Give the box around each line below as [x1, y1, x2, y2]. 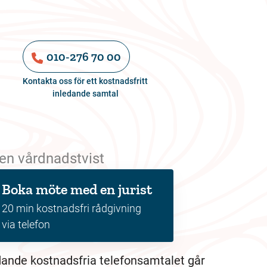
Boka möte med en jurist [1, 181, 152, 198]
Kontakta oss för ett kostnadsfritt [23, 76, 148, 86]
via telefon [1, 218, 50, 231]
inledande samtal [52, 89, 119, 98]
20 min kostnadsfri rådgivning [1, 202, 141, 215]
